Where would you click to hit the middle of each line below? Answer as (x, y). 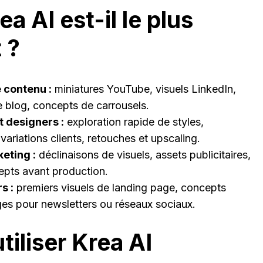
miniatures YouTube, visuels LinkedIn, (144, 89)
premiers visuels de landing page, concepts (120, 188)
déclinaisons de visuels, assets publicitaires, (143, 155)
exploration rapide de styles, (134, 122)
